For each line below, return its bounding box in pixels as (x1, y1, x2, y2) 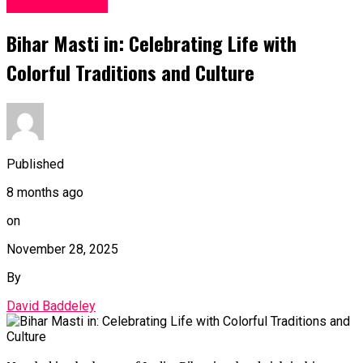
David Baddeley (6, 298, 96, 314)
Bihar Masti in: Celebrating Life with (6, 28, 297, 58)
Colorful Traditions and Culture (6, 58, 254, 88)
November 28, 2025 (6, 241, 118, 258)
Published (6, 156, 64, 173)
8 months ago (6, 185, 83, 201)
